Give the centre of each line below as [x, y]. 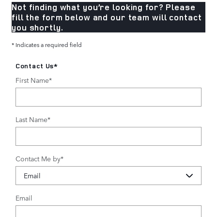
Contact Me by [38, 158]
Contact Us [35, 66]
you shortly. [38, 27]
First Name [32, 80]
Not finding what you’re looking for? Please [104, 7]
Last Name [31, 119]
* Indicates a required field [47, 44]
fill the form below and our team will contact [107, 17]
